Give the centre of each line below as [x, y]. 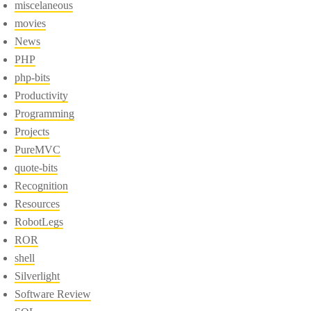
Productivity [42, 95]
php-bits [33, 77]
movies [31, 23]
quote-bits [36, 167]
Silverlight [37, 276]
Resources [37, 203]
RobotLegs [39, 221]
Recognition [42, 185]
